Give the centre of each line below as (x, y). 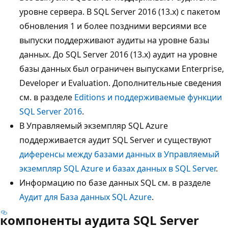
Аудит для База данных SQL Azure (85, 197)
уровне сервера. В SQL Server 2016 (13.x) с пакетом (120, 11)
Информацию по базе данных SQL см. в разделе (115, 182)
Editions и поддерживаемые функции (148, 97)
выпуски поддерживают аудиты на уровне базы (114, 40)
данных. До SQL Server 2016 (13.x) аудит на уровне (118, 54)
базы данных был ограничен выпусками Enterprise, (122, 68)
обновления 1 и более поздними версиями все (113, 26)
